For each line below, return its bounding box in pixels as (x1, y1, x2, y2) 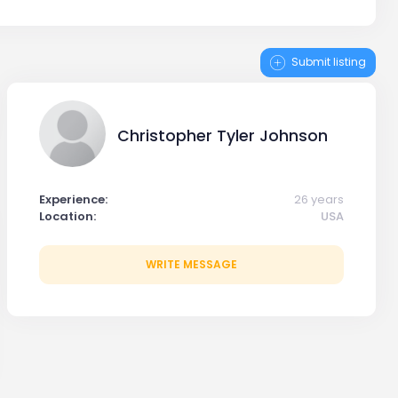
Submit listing (289, 54, 367, 70)
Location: (39, 208, 97, 226)
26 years (294, 191, 345, 209)
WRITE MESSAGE (146, 257, 238, 272)
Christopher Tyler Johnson (117, 124, 329, 147)
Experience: (39, 191, 108, 209)
